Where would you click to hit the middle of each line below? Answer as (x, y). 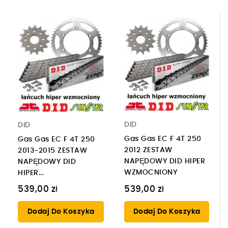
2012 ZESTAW (148, 150)
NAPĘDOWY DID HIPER (165, 161)
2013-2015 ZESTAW (52, 150)
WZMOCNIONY (151, 172)
